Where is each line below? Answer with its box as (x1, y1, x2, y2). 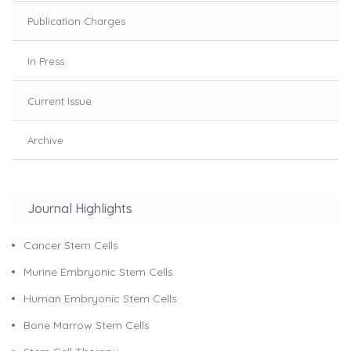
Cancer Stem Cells (24, 238, 118, 253)
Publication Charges (27, 15, 125, 28)
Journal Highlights (27, 201, 132, 217)
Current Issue (27, 94, 92, 107)
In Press (27, 54, 64, 67)
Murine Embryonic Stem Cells (24, 265, 173, 280)
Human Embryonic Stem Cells (24, 291, 177, 306)
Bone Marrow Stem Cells (24, 318, 150, 333)
